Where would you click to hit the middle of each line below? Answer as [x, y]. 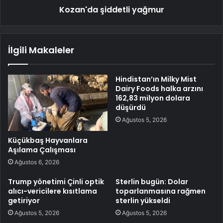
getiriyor [24, 200]
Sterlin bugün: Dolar [152, 181]
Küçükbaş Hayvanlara [48, 140]
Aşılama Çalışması [42, 150]
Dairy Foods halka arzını [159, 88]
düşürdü [131, 107]
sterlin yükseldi [143, 200]
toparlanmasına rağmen [161, 191]
